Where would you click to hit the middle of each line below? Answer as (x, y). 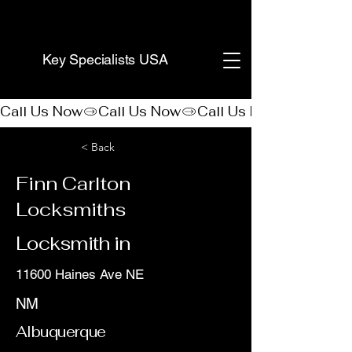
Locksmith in (73, 243)
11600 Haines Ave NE (80, 274)
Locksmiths (71, 209)
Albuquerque (61, 332)
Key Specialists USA (105, 59)
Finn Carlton (73, 183)
